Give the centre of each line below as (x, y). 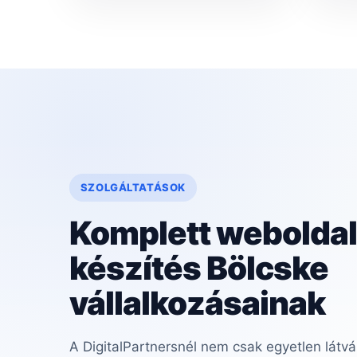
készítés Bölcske (198, 269)
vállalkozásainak (197, 304)
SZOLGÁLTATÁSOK (133, 188)
